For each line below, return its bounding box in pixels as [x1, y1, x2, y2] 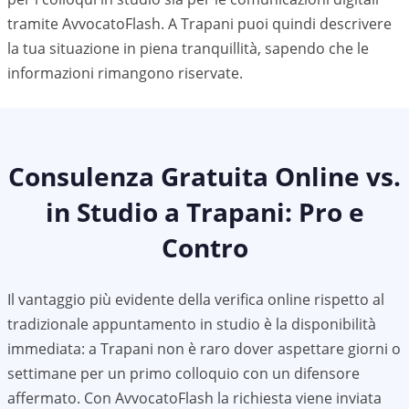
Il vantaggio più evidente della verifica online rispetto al [7, 289, 384, 309]
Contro [161, 230, 248, 265]
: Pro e [284, 194, 364, 229]
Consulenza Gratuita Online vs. [8, 159, 401, 194]
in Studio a [45, 194, 186, 229]
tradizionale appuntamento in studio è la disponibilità [7, 314, 376, 334]
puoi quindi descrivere [234, 14, 392, 34]
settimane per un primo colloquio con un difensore [7, 363, 360, 383]
